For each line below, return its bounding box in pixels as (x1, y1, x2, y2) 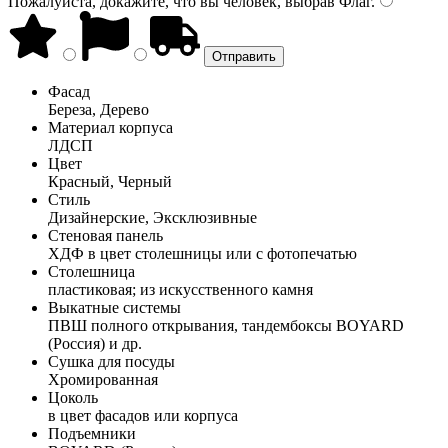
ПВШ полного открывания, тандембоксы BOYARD (48, 316, 404, 334)
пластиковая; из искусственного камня (48, 280, 313, 298)
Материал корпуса (48, 118, 173, 136)
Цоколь (48, 388, 98, 406)
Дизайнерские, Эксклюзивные (48, 208, 257, 226)
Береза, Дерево (48, 100, 149, 118)
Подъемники (48, 424, 136, 442)
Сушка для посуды (48, 352, 175, 370)
